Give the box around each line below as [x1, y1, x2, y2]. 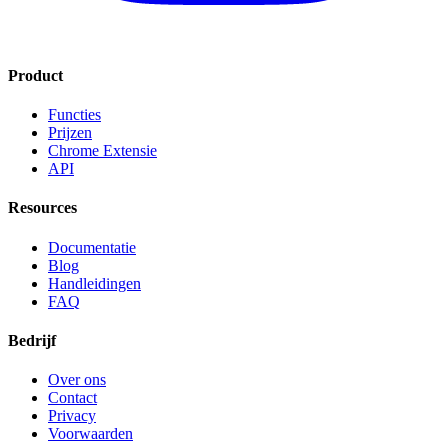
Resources [8, 199, 77, 217]
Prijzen [48, 123, 92, 141]
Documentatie [48, 238, 136, 256]
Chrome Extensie [48, 141, 157, 159]
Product [8, 66, 63, 84]
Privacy [48, 407, 96, 425]
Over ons [48, 371, 106, 389]
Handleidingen [48, 274, 141, 292]
